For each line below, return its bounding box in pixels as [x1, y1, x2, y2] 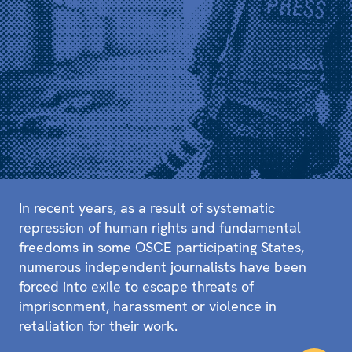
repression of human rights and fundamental [19, 218, 301, 237]
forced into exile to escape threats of [19, 277, 254, 296]
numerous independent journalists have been [19, 258, 306, 277]
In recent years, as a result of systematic [19, 199, 275, 218]
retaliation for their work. [19, 317, 178, 335]
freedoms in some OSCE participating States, [19, 238, 304, 257]
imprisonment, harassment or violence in [19, 297, 277, 316]
